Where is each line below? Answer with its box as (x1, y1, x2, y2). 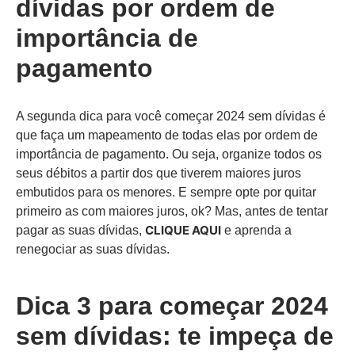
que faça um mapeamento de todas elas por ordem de (16, 128, 318, 142)
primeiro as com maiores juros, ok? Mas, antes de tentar (16, 204, 328, 218)
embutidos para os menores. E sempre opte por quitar (16, 185, 316, 199)
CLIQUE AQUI (145, 223, 221, 238)
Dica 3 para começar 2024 (16, 292, 328, 320)
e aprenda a (221, 223, 292, 237)
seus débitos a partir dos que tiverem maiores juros (16, 166, 301, 180)
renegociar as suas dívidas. (16, 242, 170, 256)
